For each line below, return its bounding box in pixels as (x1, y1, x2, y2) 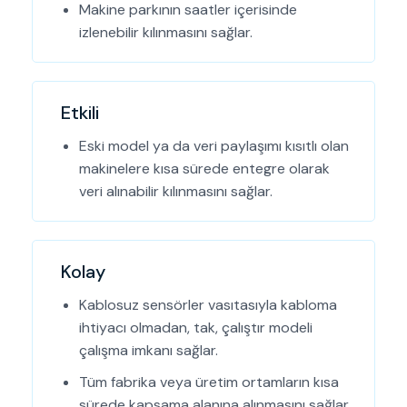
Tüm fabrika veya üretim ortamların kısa (79, 372, 340, 392)
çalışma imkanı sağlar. (79, 341, 219, 361)
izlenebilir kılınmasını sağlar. (79, 23, 253, 43)
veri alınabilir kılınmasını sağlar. (79, 182, 273, 202)
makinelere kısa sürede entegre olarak (79, 159, 331, 179)
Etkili (61, 101, 100, 125)
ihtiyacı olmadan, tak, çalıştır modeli (79, 318, 313, 338)
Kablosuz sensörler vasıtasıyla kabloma (79, 295, 338, 315)
